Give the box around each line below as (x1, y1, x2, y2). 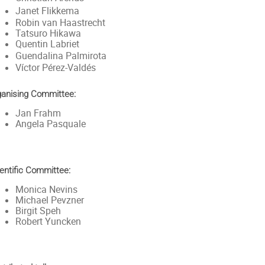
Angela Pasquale (15, 117, 86, 130)
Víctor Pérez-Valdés (15, 61, 96, 74)
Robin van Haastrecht (15, 16, 105, 29)
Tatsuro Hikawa (15, 27, 81, 40)
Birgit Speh (15, 204, 61, 217)
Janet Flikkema (15, 4, 79, 17)
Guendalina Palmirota (15, 49, 106, 62)
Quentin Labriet (15, 37, 79, 50)
